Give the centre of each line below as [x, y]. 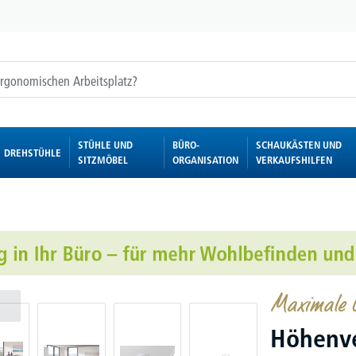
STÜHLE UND [105, 145]
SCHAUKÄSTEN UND [299, 145]
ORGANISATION [205, 160]
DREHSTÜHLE [32, 152]
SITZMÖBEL [103, 160]
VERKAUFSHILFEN [294, 160]
